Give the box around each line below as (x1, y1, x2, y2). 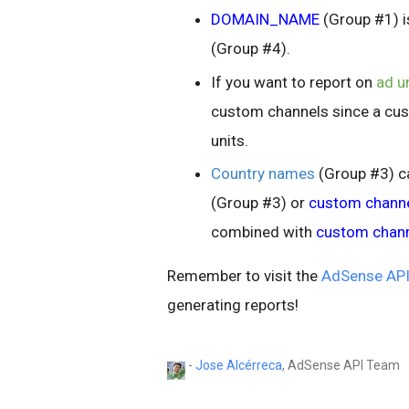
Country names (211, 163, 315, 183)
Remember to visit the (167, 266, 321, 285)
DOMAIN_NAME (211, 10, 320, 29)
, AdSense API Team (282, 357, 400, 372)
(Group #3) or (211, 193, 309, 212)
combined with (211, 222, 316, 241)
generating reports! (167, 295, 299, 314)
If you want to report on (211, 72, 376, 91)
